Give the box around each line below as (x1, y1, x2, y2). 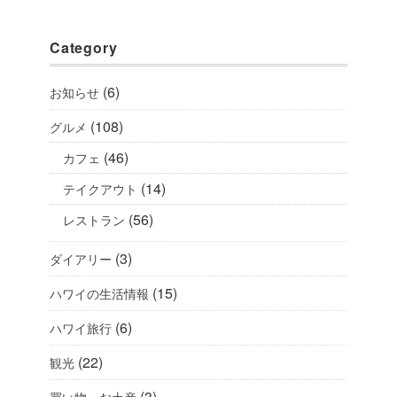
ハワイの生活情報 (50, 284, 149, 302)
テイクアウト (63, 179, 137, 198)
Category (50, 36, 118, 58)
